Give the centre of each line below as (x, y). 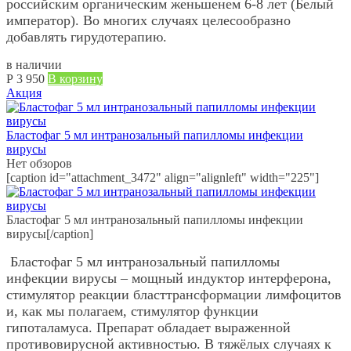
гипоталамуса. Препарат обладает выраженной (148, 327)
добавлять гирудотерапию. (87, 36)
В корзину (75, 78)
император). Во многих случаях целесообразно (148, 20)
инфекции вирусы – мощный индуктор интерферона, (169, 278)
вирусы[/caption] (50, 233)
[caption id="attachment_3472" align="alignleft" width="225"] (163, 177)
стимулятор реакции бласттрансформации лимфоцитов (174, 294)
